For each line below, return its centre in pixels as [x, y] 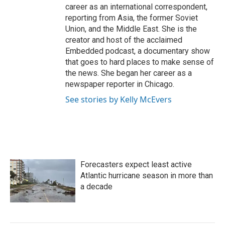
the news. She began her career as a [129, 73]
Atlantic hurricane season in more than [147, 176]
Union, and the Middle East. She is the [131, 29]
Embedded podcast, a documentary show [138, 51]
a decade [96, 187]
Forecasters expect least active [136, 165]
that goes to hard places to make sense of [140, 62]
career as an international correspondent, [136, 7]
